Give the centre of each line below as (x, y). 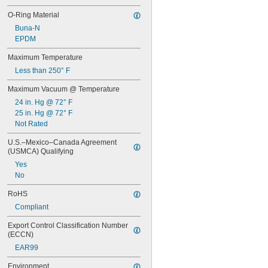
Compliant (32, 207)
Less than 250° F (42, 71)
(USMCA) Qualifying (41, 151)
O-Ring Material (33, 15)
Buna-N (28, 28)
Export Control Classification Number (68, 226)
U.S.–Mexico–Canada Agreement (62, 142)
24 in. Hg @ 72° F (44, 102)
